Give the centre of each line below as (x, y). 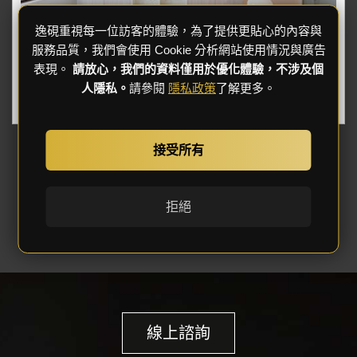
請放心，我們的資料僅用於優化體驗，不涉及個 (198, 69)
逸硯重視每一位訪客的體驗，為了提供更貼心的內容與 (178, 30)
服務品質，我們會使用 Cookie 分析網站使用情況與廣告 (178, 49)
